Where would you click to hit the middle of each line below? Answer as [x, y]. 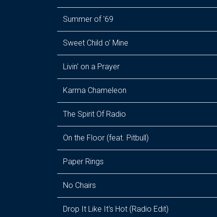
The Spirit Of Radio [94, 114]
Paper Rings [83, 162]
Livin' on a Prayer [91, 67]
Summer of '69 [88, 19]
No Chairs [79, 185]
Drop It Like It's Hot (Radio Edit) [116, 209]
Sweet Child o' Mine [96, 43]
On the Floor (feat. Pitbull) [106, 138]
